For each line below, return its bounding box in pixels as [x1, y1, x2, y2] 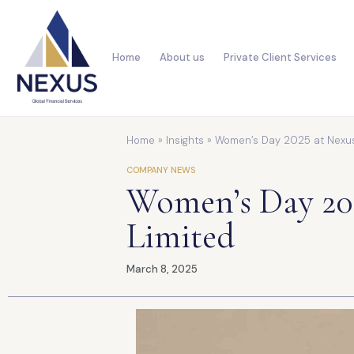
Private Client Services [224, 51, 337, 65]
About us [160, 51, 205, 65]
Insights [166, 133, 204, 147]
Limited [126, 214, 235, 258]
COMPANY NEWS [126, 164, 195, 175]
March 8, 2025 [126, 262, 198, 276]
